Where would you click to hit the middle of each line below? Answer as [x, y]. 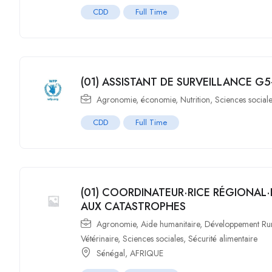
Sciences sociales [153, 239]
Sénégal [111, 253]
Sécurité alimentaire [223, 239]
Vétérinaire [100, 239]
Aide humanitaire [171, 224]
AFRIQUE [147, 253]
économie [158, 100]
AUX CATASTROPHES [134, 206]
